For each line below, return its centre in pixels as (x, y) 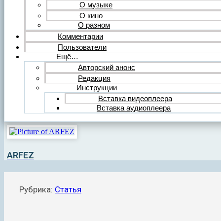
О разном (94, 25)
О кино (91, 15)
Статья (68, 190)
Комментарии (80, 36)
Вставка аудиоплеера (134, 108)
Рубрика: (37, 190)
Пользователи (82, 47)
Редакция (94, 78)
